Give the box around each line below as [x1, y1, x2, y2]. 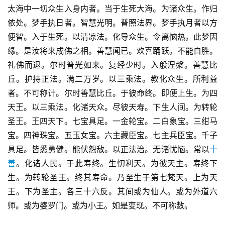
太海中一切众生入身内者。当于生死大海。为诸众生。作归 [8, 4, 217, 14]
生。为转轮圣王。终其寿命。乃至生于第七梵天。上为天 [8, 172, 217, 183]
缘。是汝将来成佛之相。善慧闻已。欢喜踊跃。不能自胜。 [8, 46, 217, 56]
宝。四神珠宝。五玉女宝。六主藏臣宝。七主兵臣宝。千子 [8, 130, 217, 141]
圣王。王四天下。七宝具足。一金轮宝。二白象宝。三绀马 [8, 116, 217, 127]
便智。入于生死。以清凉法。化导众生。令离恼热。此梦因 [8, 32, 217, 42]
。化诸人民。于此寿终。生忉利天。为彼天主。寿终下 [16, 158, 217, 169]
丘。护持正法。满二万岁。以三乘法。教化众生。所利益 [8, 74, 217, 84]
